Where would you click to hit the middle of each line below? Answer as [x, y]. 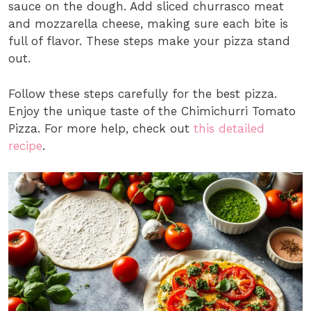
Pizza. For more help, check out [101, 128]
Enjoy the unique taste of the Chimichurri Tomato [152, 111]
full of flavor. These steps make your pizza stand [149, 41]
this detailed [229, 128]
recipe [25, 145]
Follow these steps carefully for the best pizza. [143, 93]
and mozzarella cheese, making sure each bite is [148, 24]
